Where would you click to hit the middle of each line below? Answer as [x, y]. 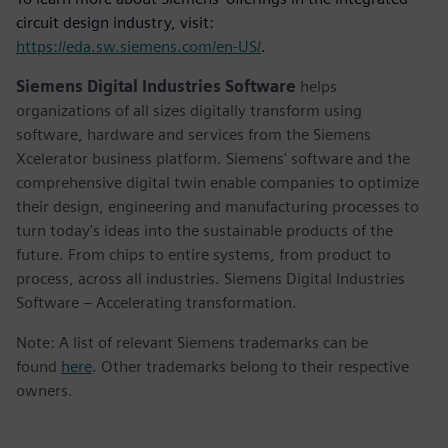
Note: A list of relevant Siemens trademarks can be [192, 342]
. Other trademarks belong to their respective [250, 366]
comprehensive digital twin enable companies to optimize [217, 182]
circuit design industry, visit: [115, 22]
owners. [44, 390]
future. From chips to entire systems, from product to [203, 254]
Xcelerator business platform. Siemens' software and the [213, 158]
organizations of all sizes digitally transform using [189, 110]
